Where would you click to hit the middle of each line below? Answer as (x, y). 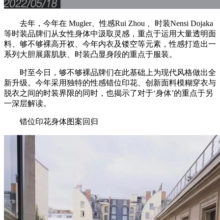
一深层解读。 (27, 103)
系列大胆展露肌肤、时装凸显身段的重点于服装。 (90, 54)
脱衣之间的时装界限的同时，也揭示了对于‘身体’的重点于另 (109, 93)
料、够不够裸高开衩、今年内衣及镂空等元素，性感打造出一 (110, 44)
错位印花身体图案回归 (51, 121)
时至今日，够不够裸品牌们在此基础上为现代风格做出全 (110, 72)
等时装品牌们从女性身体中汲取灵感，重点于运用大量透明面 (110, 33)
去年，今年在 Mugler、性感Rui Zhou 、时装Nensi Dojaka (109, 23)
